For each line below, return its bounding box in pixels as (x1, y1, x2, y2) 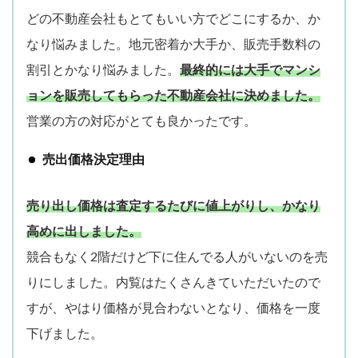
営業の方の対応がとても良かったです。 (26, 114, 257, 128)
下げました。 (26, 327, 103, 340)
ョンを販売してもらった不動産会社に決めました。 (26, 89, 320, 102)
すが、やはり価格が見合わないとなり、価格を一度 (26, 301, 320, 315)
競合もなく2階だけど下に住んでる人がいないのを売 (26, 250, 328, 264)
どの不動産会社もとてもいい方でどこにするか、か (26, 12, 320, 26)
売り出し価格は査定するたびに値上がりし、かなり (26, 199, 320, 213)
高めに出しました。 (26, 225, 141, 238)
